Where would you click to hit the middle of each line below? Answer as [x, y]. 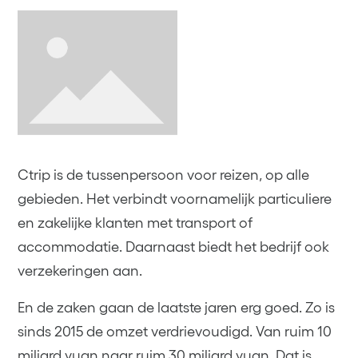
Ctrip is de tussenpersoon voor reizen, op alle [164, 175]
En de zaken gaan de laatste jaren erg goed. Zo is [177, 307]
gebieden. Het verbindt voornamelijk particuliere [175, 199]
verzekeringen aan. [80, 270]
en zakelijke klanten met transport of [135, 223]
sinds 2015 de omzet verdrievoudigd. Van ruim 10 [175, 331]
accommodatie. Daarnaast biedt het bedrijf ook [174, 247]
